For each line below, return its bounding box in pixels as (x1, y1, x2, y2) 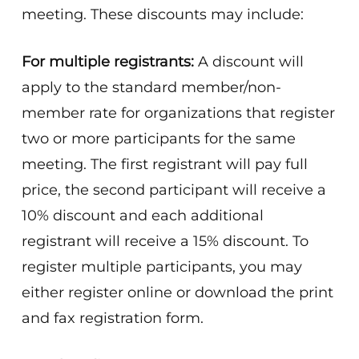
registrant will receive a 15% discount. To (22, 232, 309, 250)
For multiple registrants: (22, 53, 195, 71)
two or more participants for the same (22, 130, 296, 147)
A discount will (194, 53, 305, 71)
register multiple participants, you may (22, 258, 303, 276)
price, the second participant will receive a (22, 181, 327, 199)
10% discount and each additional (22, 207, 264, 224)
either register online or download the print (22, 284, 334, 301)
